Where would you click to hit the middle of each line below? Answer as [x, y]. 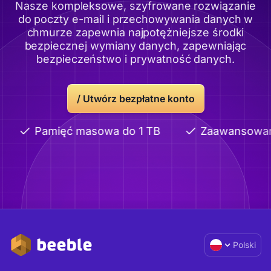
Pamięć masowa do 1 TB [93, 131]
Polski [244, 245]
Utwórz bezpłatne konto [139, 99]
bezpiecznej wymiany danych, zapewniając [135, 46]
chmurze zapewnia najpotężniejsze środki [135, 32]
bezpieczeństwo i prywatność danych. [135, 59]
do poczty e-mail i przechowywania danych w [135, 19]
